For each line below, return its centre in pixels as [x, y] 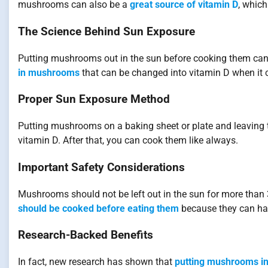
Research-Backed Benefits [86, 235]
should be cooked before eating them [98, 208]
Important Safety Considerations [101, 167]
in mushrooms [49, 72]
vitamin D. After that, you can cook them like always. [128, 141]
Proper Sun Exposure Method [94, 100]
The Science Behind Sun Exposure [106, 31]
